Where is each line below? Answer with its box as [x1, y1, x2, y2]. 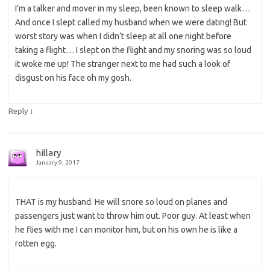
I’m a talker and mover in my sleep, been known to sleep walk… [15, 4, 250, 14]
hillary [36, 148, 61, 159]
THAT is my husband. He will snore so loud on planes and [15, 197, 227, 207]
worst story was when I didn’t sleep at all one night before [15, 31, 231, 42]
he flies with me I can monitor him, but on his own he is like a [15, 225, 237, 235]
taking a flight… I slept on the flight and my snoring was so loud [15, 45, 251, 55]
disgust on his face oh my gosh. [15, 73, 131, 83]
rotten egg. [15, 239, 57, 249]
